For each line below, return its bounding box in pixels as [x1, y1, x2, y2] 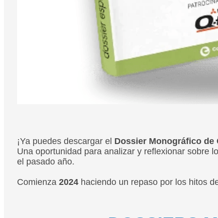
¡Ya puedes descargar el [17, 136, 114, 146]
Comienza [17, 177, 59, 187]
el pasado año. [17, 156, 77, 166]
